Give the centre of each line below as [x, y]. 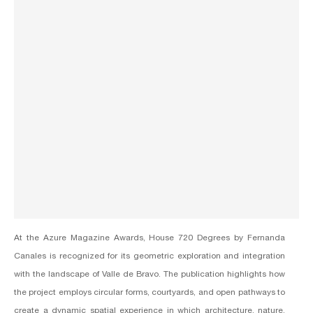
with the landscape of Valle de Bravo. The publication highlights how [150, 274]
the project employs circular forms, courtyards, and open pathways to [150, 292]
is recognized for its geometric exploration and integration [166, 256]
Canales [30, 256]
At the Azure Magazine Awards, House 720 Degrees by [131, 238]
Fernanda [266, 238]
